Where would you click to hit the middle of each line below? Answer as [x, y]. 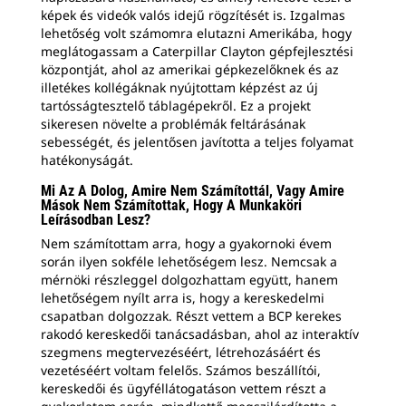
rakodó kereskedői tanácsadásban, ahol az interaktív [200, 333]
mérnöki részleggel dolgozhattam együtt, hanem [189, 279]
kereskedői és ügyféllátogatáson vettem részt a [184, 388]
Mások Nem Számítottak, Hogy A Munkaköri [171, 205]
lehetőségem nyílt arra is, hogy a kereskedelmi [183, 297]
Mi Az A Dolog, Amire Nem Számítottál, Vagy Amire [193, 190]
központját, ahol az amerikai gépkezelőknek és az [190, 69]
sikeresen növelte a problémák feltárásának [173, 123]
